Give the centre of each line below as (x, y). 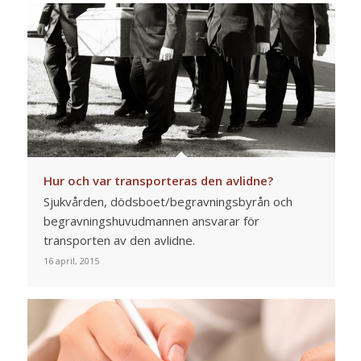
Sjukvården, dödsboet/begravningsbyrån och (168, 202)
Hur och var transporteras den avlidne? (158, 181)
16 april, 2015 (71, 261)
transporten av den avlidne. (119, 241)
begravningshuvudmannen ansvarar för (151, 221)
